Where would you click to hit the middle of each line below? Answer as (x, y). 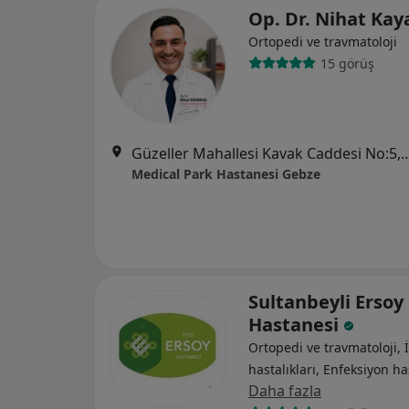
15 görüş (347, 63)
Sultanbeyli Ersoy (326, 302)
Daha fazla (285, 391)
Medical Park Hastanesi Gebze (226, 174)
